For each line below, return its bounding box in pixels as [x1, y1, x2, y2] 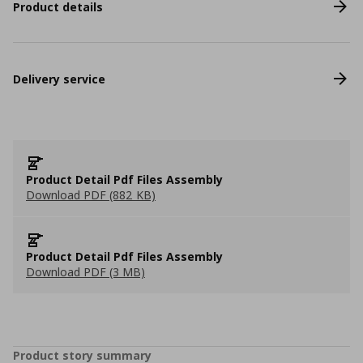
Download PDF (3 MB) [26, 264, 145, 280]
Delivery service [13, 70, 105, 87]
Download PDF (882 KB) [26, 187, 156, 203]
